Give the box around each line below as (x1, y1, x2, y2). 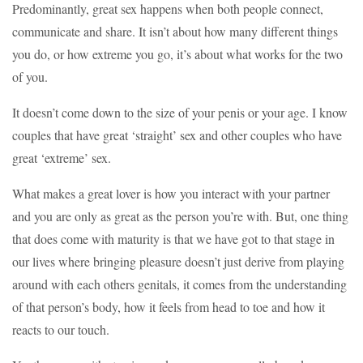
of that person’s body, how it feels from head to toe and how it (12, 298, 325, 316)
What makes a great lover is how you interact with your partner (12, 185, 330, 203)
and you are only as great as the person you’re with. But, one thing (12, 207, 348, 225)
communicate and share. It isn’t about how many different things (12, 23, 338, 41)
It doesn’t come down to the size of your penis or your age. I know (12, 104, 348, 122)
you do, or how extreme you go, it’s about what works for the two (12, 45, 343, 63)
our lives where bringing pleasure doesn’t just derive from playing (12, 253, 344, 271)
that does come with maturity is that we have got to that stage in (12, 230, 335, 248)
